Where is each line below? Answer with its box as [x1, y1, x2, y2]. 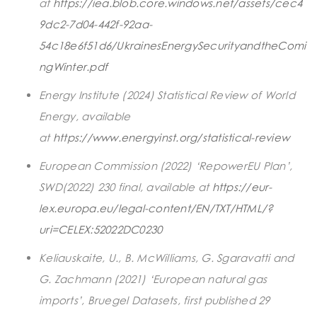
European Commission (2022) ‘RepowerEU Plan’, [39, 158, 292, 172]
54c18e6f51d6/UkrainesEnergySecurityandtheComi [39, 38, 306, 52]
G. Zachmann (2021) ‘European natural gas [39, 272, 267, 285]
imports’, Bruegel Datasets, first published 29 [39, 293, 270, 306]
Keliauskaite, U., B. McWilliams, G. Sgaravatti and [39, 250, 294, 264]
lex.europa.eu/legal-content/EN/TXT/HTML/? [39, 201, 274, 214]
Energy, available [39, 109, 131, 122]
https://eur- [212, 180, 272, 193]
